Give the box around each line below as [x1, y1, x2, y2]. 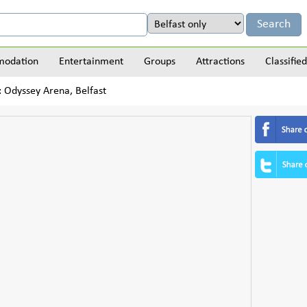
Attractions [196, 56, 245, 67]
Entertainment [59, 56, 123, 67]
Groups [144, 56, 175, 67]
